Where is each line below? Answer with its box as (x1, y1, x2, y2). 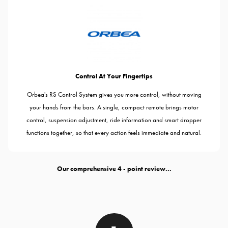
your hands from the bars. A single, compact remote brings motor (30, 102, 198, 111)
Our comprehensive (56, 164, 118, 174)
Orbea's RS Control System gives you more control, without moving (26, 90, 202, 99)
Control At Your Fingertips (75, 71, 153, 80)
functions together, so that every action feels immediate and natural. (26, 128, 202, 137)
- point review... (121, 164, 172, 174)
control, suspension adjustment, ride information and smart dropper (26, 115, 202, 124)
